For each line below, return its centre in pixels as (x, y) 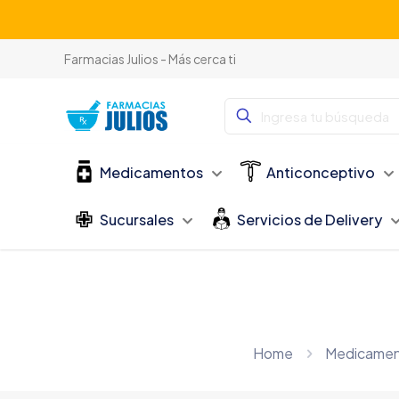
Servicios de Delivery (310, 219)
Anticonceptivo (321, 172)
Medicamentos (152, 172)
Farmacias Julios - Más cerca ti (151, 59)
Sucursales (137, 219)
